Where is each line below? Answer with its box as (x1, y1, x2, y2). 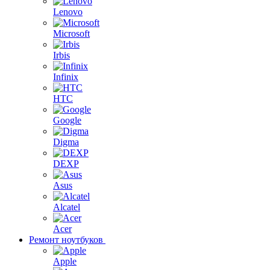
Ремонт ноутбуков (29, 234, 103, 245)
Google (53, 115, 81, 125)
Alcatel (53, 202, 80, 212)
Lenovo (53, 7, 83, 17)
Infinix (53, 72, 78, 82)
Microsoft (53, 28, 90, 39)
